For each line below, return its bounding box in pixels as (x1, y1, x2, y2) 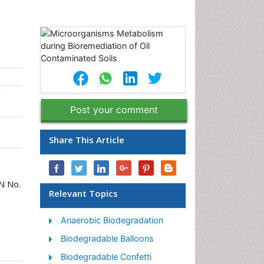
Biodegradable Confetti (61, 252, 151, 262)
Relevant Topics (49, 187, 118, 199)
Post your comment (70, 104, 158, 115)
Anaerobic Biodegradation (61, 215, 163, 225)
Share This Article (49, 134, 124, 146)
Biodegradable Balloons (61, 233, 154, 243)
